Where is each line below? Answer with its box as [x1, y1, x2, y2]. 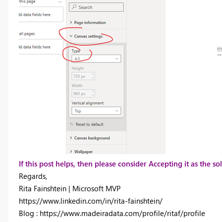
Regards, [18, 170, 47, 181]
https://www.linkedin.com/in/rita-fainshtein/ [18, 195, 163, 206]
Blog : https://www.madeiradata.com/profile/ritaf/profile [18, 208, 205, 218]
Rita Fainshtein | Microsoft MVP [18, 183, 120, 193]
